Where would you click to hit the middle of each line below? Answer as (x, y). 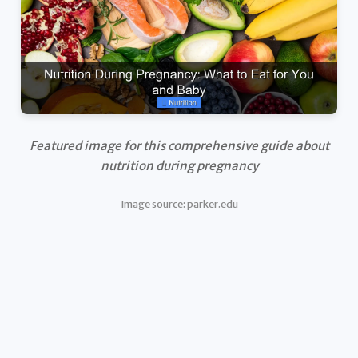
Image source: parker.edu (179, 203)
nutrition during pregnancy (179, 166)
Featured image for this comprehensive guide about (179, 146)
